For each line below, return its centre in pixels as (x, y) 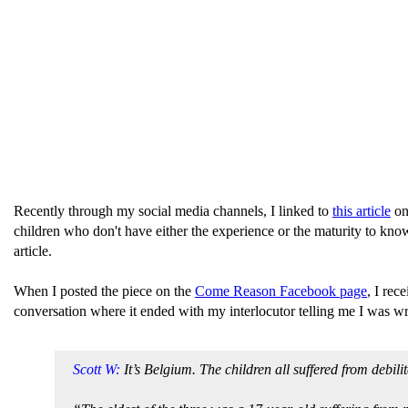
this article (362, 211)
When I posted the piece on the (104, 291)
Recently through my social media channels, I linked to (173, 211)
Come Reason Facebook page (281, 291)
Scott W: (97, 369)
